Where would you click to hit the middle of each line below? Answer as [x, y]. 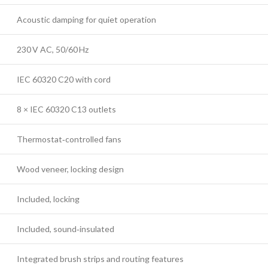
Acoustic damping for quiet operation [86, 19]
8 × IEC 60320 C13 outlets [66, 109]
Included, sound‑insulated [66, 229]
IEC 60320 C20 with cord [64, 79]
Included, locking [48, 199]
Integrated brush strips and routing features [100, 259]
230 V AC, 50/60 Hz [53, 49]
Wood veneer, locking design [70, 169]
